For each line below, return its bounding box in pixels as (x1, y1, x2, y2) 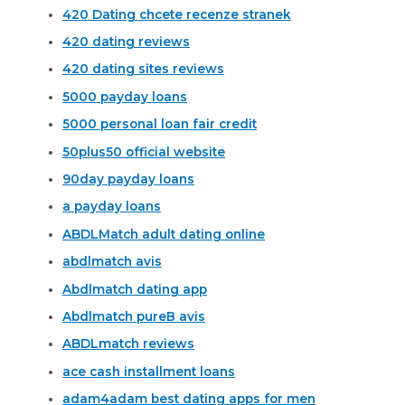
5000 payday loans (62, 89, 188, 104)
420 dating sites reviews (62, 61, 225, 77)
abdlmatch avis (62, 254, 163, 269)
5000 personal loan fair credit (62, 117, 258, 132)
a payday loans (62, 199, 162, 214)
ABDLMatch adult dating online (62, 226, 266, 241)
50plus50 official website (62, 144, 226, 159)
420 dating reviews (62, 33, 191, 49)
